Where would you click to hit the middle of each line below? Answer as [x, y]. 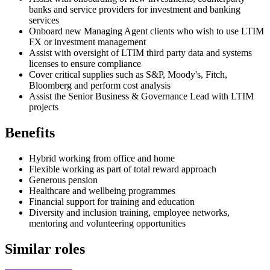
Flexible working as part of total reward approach [123, 169]
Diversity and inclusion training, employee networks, [129, 213]
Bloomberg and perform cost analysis [100, 86]
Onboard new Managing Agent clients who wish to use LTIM [146, 31]
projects [44, 107]
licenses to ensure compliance [85, 64]
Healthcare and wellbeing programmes [102, 191]
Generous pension [63, 180]
